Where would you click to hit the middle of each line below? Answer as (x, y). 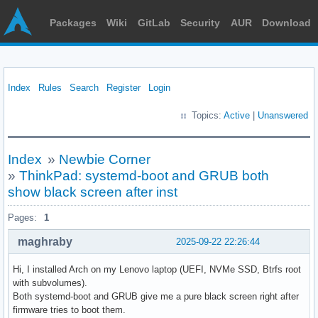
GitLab (154, 23)
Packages (73, 23)
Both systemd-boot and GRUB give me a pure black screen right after (156, 296)
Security (201, 23)
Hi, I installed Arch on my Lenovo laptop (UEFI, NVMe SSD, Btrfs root (157, 269)
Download (286, 23)
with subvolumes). (51, 283)
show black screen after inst (93, 192)
